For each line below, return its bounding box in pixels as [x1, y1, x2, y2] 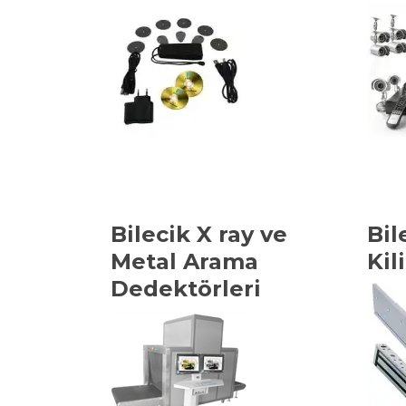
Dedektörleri [111, 275, 261, 302]
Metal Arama [111, 248, 258, 275]
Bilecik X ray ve [111, 221, 287, 247]
